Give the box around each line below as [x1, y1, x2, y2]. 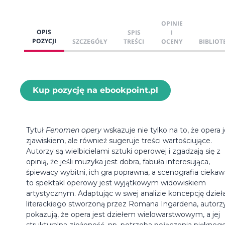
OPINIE [161, 19, 183, 28]
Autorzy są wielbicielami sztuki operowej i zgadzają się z [26, 146, 220, 156]
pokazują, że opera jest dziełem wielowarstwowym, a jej [26, 209, 220, 219]
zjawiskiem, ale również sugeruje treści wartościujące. [26, 136, 212, 145]
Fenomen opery [46, 125, 101, 135]
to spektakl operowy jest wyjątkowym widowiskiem [26, 178, 206, 187]
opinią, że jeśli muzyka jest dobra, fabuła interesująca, [26, 157, 210, 166]
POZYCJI [32, 36, 56, 45]
